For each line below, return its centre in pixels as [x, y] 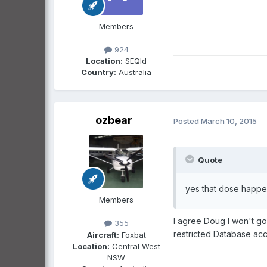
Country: [99, 72]
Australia [134, 72]
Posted [187, 121]
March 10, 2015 [229, 121]
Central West [135, 246]
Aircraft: [103, 235]
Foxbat [132, 235]
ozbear [114, 120]
